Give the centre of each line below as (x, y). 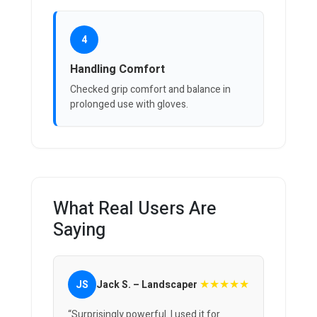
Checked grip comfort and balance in (150, 90)
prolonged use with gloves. (129, 105)
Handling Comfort (117, 70)
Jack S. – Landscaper (147, 284)
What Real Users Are (135, 209)
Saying (79, 231)
